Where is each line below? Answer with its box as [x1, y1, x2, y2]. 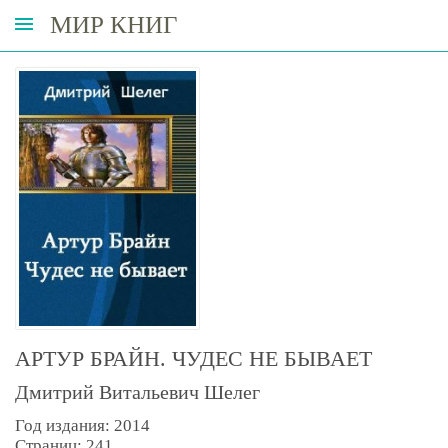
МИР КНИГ [50, 11, 177, 38]
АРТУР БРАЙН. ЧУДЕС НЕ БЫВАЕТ [15, 345, 372, 371]
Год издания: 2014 [15, 415, 150, 435]
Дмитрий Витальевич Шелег [15, 380, 260, 403]
